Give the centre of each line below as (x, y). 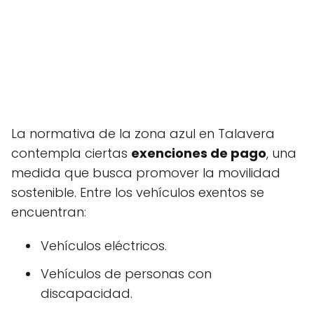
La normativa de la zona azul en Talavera (143, 134)
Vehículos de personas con (126, 274)
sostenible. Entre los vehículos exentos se (138, 192)
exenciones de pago (199, 153)
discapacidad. (87, 293)
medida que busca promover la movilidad (146, 173)
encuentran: (49, 212)
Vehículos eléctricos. (104, 246)
